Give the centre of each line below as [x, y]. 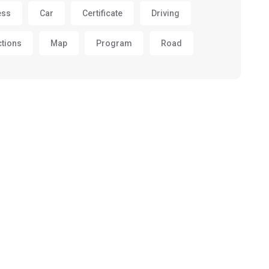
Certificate [102, 13]
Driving [165, 13]
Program [114, 43]
